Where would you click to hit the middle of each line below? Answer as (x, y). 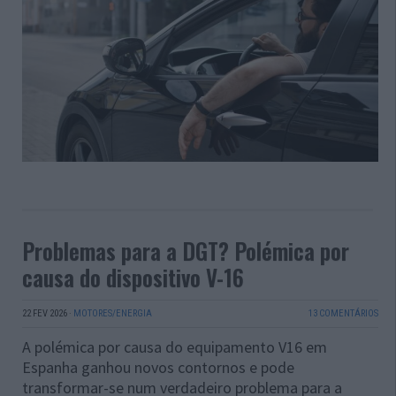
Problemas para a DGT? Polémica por (186, 251)
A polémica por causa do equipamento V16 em (175, 347)
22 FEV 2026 (45, 314)
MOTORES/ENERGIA (113, 314)
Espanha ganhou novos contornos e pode (158, 368)
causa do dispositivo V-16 (133, 278)
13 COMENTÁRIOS (343, 314)
